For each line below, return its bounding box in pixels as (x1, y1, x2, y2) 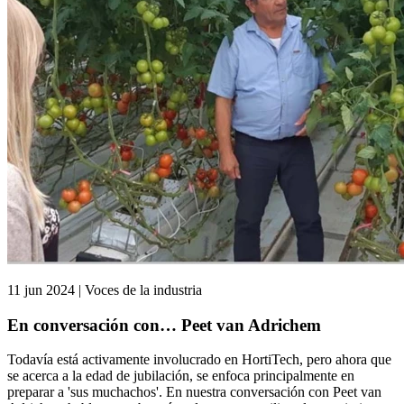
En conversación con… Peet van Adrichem (7, 315, 321, 335)
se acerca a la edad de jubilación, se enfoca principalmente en (7, 368, 354, 384)
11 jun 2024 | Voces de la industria (7, 281, 202, 298)
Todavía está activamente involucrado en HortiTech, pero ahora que (7, 352, 391, 368)
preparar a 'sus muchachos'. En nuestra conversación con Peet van (7, 384, 381, 400)
